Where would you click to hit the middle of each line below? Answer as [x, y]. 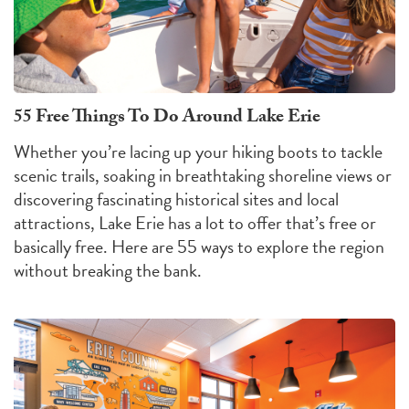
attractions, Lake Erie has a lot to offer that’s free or [195, 223]
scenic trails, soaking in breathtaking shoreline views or [203, 176]
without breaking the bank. [108, 271]
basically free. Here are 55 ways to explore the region [199, 247]
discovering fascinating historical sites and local [176, 199]
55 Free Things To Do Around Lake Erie [167, 119]
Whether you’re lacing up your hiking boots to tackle [198, 152]
